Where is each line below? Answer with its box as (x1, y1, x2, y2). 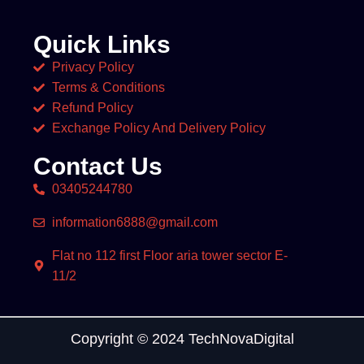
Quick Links (33, 31, 171, 58)
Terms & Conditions (51, 80, 165, 95)
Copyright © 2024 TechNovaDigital (70, 331, 294, 348)
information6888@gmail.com (51, 215, 218, 230)
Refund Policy (51, 101, 133, 115)
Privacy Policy (51, 60, 134, 75)
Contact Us (33, 153, 163, 180)
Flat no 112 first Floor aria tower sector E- (51, 249, 288, 263)
